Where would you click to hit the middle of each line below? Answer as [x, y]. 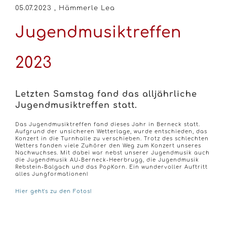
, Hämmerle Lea [83, 8]
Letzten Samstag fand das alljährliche [106, 94]
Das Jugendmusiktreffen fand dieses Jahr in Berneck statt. [108, 124]
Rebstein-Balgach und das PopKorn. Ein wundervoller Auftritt [111, 167]
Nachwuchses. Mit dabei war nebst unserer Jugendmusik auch [112, 153]
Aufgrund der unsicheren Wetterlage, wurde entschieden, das [111, 131]
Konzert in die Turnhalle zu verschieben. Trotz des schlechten [112, 139]
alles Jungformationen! [52, 174]
